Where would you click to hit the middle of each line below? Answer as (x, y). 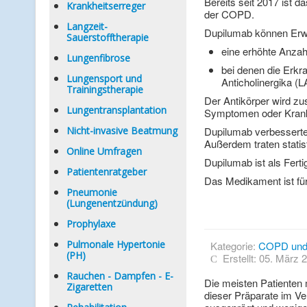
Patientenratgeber (107, 172)
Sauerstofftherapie (108, 37)
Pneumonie (92, 192)
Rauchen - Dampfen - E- (120, 276)
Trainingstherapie (105, 89)
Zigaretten (89, 287)
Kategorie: (234, 246)
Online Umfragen (104, 151)
